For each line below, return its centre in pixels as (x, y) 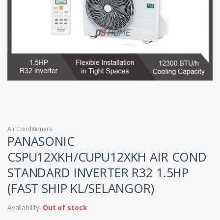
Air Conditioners (30, 129)
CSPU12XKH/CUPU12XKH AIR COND (107, 157)
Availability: (25, 208)
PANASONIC (41, 141)
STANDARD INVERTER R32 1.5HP (98, 173)
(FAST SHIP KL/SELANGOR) (81, 188)
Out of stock (65, 208)
